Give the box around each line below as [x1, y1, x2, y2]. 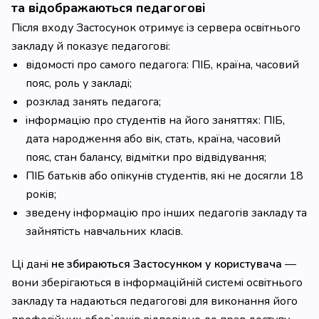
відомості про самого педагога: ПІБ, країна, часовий [26, 57, 299, 73]
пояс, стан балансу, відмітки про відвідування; [26, 150, 266, 165]
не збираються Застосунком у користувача [51, 256, 282, 272]
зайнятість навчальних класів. [26, 224, 183, 239]
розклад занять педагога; [26, 94, 161, 110]
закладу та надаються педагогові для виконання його [11, 293, 298, 309]
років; [26, 187, 56, 202]
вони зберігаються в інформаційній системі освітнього [11, 275, 303, 291]
